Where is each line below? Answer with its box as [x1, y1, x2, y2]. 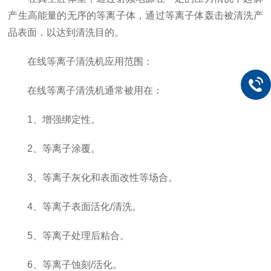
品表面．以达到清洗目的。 [8, 27, 125, 38]
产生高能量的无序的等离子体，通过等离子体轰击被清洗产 [8, 10, 263, 21]
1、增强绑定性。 [8, 114, 101, 125]
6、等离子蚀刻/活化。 [8, 260, 123, 270]
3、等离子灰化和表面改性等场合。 [8, 172, 178, 183]
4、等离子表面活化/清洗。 [8, 201, 142, 212]
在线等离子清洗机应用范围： [8, 56, 154, 67]
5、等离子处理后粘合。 [8, 230, 130, 241]
